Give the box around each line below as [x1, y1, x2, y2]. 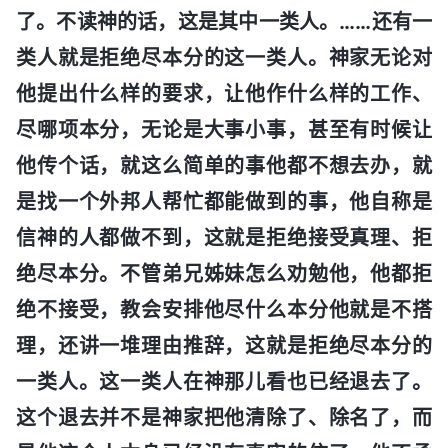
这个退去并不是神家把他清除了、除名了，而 [16, 405, 432, 430]
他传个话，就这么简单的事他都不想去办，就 [16, 153, 432, 178]
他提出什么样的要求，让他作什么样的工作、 [16, 81, 432, 106]
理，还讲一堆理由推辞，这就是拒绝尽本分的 [16, 333, 432, 358]
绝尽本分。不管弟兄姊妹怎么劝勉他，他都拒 [16, 261, 432, 286]
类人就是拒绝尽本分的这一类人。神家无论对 [16, 45, 432, 70]
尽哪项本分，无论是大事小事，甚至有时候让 [16, 117, 432, 142]
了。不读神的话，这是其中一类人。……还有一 [16, 9, 432, 34]
